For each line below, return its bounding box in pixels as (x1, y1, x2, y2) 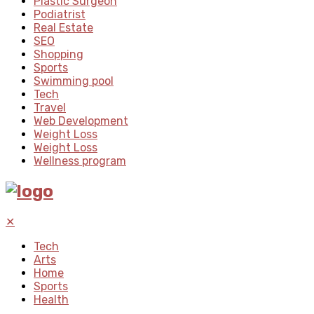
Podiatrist (34, 7, 86, 21)
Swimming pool (34, 74, 114, 88)
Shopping (34, 47, 83, 61)
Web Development (34, 114, 128, 128)
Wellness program (34, 153, 126, 168)
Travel (34, 100, 66, 114)
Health (34, 292, 69, 306)
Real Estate (34, 20, 93, 34)
